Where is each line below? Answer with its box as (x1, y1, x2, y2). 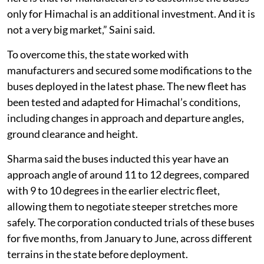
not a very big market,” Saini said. (7, 22, 155, 36)
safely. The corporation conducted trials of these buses (7, 215, 255, 229)
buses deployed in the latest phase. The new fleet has (7, 79, 246, 93)
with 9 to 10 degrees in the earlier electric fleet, (7, 183, 220, 197)
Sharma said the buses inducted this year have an (7, 151, 229, 165)
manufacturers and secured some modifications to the (7, 63, 252, 77)
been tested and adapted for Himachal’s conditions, (7, 95, 240, 108)
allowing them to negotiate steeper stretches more (7, 199, 237, 213)
